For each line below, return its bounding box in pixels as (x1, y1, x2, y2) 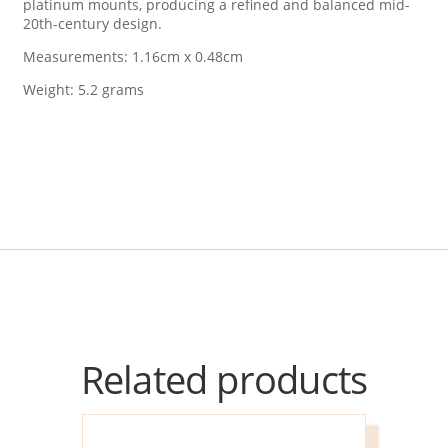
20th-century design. (23, 14, 163, 34)
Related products (80, 353, 368, 406)
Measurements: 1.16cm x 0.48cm (23, 47, 244, 67)
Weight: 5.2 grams (23, 80, 145, 100)
